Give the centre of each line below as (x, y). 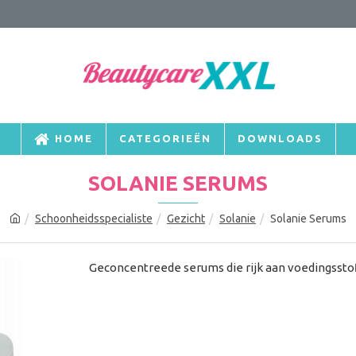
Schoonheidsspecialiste (94, 219)
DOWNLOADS (280, 138)
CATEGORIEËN (165, 138)
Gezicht (186, 219)
